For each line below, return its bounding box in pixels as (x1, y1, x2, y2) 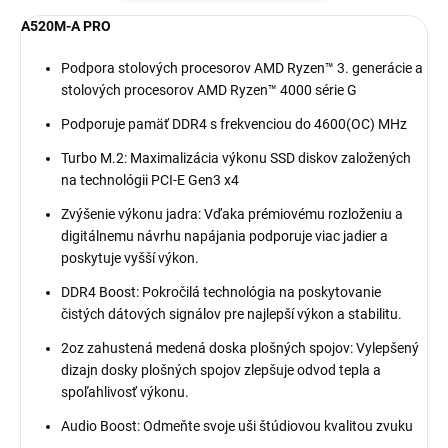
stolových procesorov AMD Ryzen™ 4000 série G (61, 82, 357, 99)
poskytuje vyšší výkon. (61, 250, 199, 267)
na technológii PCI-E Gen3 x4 (61, 172, 239, 189)
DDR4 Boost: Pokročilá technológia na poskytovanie (61, 284, 381, 301)
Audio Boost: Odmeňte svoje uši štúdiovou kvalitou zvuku (61, 418, 413, 435)
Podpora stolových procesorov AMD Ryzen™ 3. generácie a (61, 60, 423, 77)
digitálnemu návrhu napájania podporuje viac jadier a (61, 228, 388, 245)
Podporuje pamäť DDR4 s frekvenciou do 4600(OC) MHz (61, 116, 407, 133)
